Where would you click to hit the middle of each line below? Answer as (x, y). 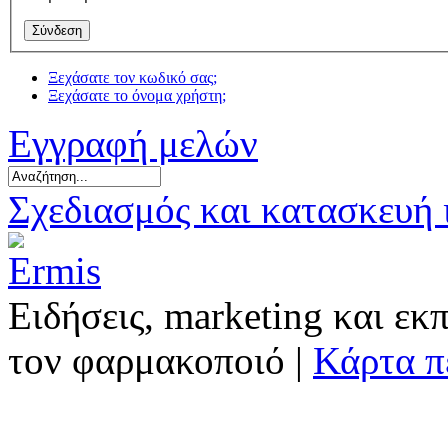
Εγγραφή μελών (133, 143)
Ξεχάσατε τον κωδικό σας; (132, 77)
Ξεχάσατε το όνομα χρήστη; (137, 95)
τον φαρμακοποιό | (160, 360)
